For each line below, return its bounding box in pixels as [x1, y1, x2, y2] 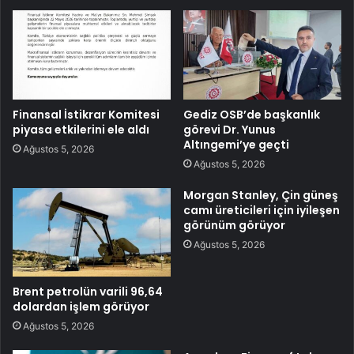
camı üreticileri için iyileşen [183, 201, 340, 218]
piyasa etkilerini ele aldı [13, 121, 149, 137]
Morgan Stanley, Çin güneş [183, 186, 338, 203]
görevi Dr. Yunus [183, 121, 276, 137]
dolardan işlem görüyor [13, 299, 149, 315]
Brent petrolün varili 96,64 [13, 284, 163, 300]
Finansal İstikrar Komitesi [13, 106, 160, 122]
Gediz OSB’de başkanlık [183, 106, 320, 122]
